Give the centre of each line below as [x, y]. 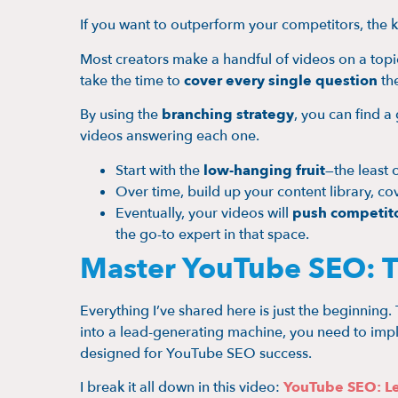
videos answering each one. [170, 136]
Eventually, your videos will [204, 213]
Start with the [159, 170]
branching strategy [228, 115]
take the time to [132, 80]
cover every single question [281, 80]
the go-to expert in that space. [212, 234]
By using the [121, 115]
